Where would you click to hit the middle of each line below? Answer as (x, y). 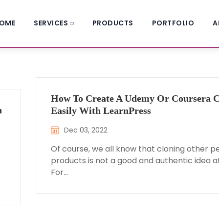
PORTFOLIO (173, 23)
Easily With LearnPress (101, 110)
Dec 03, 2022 (86, 130)
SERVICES (51, 23)
